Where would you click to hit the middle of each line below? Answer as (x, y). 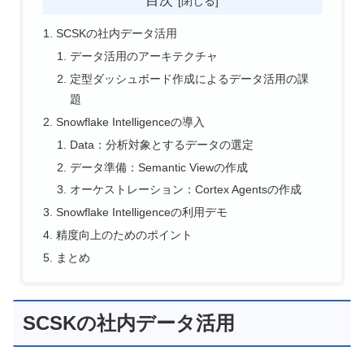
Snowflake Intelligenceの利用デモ (141, 212)
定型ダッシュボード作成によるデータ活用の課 (190, 78)
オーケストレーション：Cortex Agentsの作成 (186, 190)
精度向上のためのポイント (124, 235)
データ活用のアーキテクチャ (144, 56)
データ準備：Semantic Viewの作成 (159, 167)
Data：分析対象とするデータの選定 (162, 144)
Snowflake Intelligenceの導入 (130, 121)
